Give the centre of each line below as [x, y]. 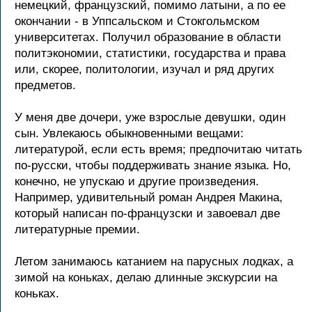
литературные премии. [77, 229]
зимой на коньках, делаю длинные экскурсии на [146, 278]
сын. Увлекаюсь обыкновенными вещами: [129, 133]
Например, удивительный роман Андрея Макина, [149, 197]
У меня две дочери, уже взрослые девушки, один [150, 117]
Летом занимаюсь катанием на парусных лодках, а [154, 262]
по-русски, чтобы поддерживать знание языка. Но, [153, 165]
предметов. [45, 85]
